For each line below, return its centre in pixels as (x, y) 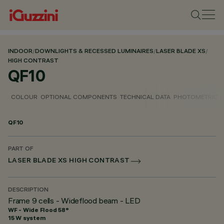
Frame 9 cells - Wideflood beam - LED (74, 200)
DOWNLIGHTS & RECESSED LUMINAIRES (94, 52)
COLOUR (24, 97)
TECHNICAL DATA (145, 97)
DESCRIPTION (28, 190)
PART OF (21, 149)
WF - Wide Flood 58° (38, 210)
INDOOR (20, 52)
